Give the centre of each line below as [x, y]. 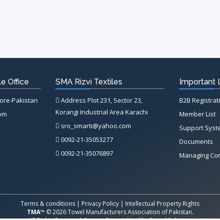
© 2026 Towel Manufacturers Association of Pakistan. [120, 212]
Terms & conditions [48, 204]
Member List [198, 114]
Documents [196, 142]
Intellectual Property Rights [162, 204]
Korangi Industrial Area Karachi [101, 112]
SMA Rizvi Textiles [89, 82]
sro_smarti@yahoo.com [95, 126]
